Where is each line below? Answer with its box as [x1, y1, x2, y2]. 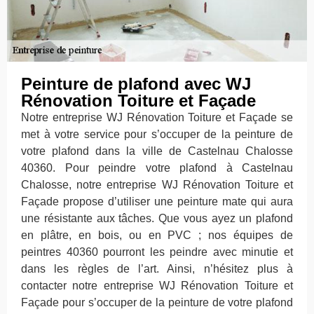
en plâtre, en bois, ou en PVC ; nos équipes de [21, 229, 293, 242]
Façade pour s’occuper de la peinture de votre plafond [21, 296, 293, 309]
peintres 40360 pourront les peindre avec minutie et [21, 246, 293, 259]
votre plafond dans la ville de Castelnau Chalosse [21, 145, 293, 158]
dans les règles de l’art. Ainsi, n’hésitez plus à [21, 263, 293, 275]
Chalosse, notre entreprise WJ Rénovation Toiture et [21, 179, 293, 191]
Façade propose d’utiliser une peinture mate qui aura [21, 196, 293, 208]
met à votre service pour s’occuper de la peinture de [21, 128, 293, 141]
